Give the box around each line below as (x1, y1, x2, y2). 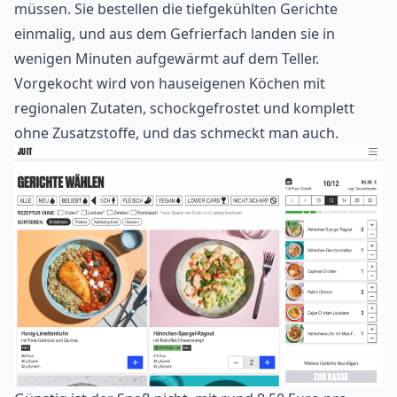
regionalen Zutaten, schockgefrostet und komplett (14, 97, 354, 118)
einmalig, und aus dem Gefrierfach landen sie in (14, 23, 335, 43)
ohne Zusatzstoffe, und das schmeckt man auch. (14, 122, 339, 143)
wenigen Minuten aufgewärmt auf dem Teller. (14, 48, 319, 68)
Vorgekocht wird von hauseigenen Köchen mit (14, 73, 325, 93)
